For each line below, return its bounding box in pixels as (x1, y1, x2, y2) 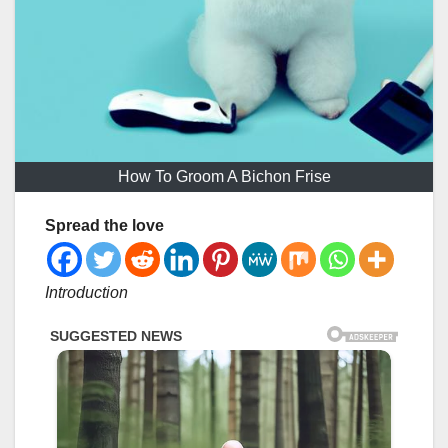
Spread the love (45, 217, 164, 235)
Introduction (45, 284, 128, 302)
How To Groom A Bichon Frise (117, 168, 331, 186)
